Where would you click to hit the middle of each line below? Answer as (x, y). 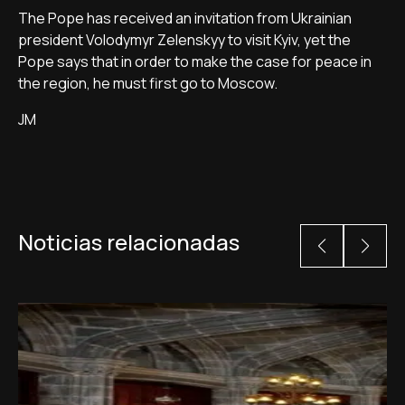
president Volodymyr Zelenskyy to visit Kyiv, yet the (184, 40)
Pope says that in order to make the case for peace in (195, 61)
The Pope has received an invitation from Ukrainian (185, 18)
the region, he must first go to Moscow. (148, 83)
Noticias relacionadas (129, 242)
